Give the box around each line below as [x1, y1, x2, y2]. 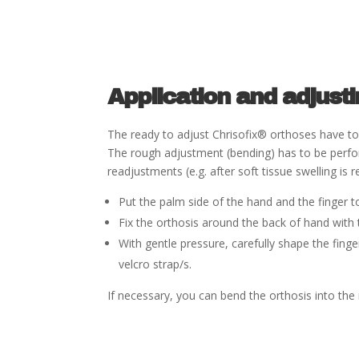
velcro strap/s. [119, 256, 192, 272]
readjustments [107, 163, 187, 179]
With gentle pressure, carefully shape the [119, 235, 333, 251]
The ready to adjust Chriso [107, 126, 246, 142]
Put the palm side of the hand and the [119, 193, 319, 209]
